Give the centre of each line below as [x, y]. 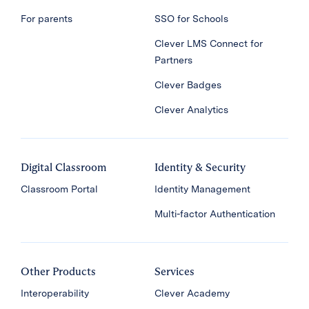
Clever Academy [192, 293]
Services [175, 272]
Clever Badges [188, 85]
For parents [47, 19]
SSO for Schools [191, 19]
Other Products [58, 272]
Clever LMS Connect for [209, 44]
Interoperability [55, 293]
